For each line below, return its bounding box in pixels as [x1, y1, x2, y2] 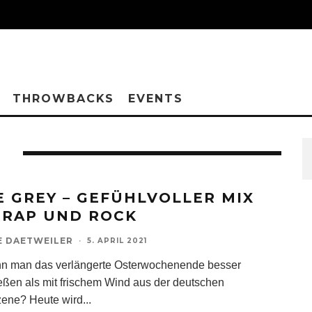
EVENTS [128, 92, 183, 105]
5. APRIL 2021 [87, 236, 147, 245]
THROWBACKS [13, 92, 115, 105]
